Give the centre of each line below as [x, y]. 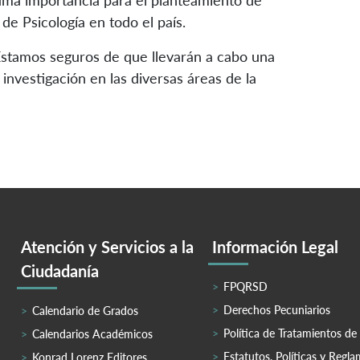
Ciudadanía [60, 271]
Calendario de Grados [85, 311]
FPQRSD [245, 287]
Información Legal [275, 247]
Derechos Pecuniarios [277, 310]
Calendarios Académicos [92, 334]
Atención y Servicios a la [107, 247]
